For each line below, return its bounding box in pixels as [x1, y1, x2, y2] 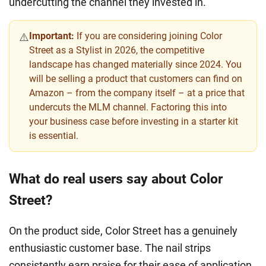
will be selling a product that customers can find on [29, 73, 242, 85]
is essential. [29, 130, 78, 142]
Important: [29, 30, 74, 42]
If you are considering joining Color [74, 30, 222, 42]
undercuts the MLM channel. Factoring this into [29, 102, 227, 113]
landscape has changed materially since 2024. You [29, 59, 242, 71]
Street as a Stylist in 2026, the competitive [29, 45, 204, 56]
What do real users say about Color [9, 171, 223, 188]
